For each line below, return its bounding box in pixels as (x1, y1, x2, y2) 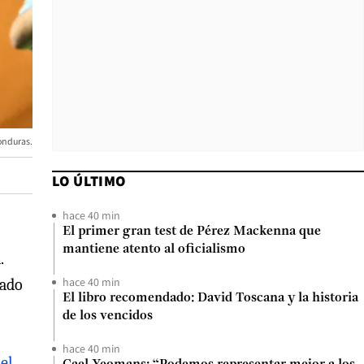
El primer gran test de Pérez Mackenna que (63, 225, 321, 238)
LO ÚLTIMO (52, 171, 126, 190)
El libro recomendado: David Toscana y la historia (63, 292, 358, 305)
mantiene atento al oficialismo (63, 243, 245, 256)
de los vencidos (63, 310, 153, 323)
